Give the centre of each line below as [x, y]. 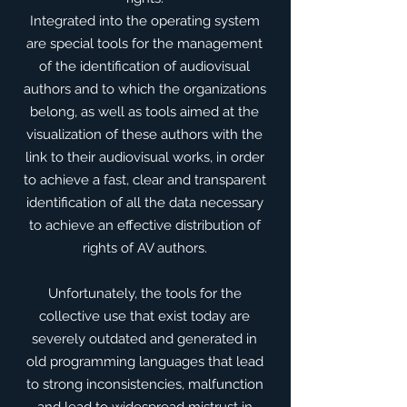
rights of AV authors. [144, 248]
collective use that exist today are [144, 316]
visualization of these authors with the [144, 134]
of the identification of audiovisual [144, 66]
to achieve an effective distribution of [144, 225]
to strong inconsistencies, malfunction [144, 384]
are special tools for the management [144, 44]
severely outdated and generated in [144, 339]
